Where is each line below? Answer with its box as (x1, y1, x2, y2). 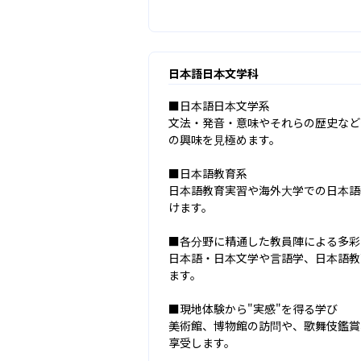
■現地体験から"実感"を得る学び (168, 300, 338, 317)
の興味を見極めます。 (168, 131, 281, 147)
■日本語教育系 (168, 164, 248, 181)
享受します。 (168, 334, 236, 351)
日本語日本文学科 (168, 64, 259, 81)
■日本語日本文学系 (168, 97, 271, 114)
